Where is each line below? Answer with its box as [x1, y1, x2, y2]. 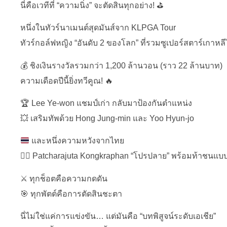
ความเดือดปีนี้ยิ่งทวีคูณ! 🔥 [20, 76, 113, 85]
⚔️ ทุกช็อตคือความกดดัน [20, 174, 107, 183]
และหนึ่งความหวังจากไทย [29, 136, 125, 145]
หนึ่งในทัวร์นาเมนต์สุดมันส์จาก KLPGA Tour [20, 23, 176, 32]
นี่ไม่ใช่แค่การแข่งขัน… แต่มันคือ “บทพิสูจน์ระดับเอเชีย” [20, 212, 216, 221]
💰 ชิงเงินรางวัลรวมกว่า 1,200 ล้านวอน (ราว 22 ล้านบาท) [20, 61, 222, 70]
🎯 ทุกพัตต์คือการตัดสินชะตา [20, 189, 122, 198]
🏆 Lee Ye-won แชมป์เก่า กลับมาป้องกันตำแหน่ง [20, 99, 192, 108]
